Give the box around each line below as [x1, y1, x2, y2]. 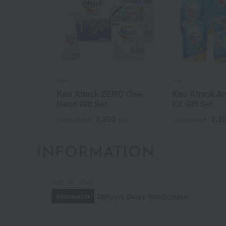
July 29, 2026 [51, 176, 94, 186]
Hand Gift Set [56, 97, 107, 109]
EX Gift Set [172, 97, 213, 109]
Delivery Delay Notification [97, 191, 188, 201]
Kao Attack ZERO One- [56, 87, 144, 99]
